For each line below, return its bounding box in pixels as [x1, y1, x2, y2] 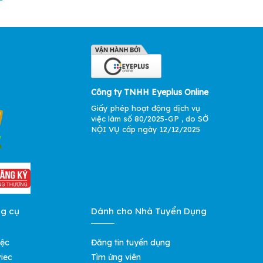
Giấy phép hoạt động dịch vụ [91, 103, 201, 113]
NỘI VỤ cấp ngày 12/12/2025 [91, 124, 201, 134]
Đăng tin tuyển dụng [91, 237, 171, 248]
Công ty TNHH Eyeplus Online [91, 86, 209, 97]
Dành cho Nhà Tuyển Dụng [91, 205, 207, 217]
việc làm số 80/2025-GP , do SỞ [91, 113, 209, 123]
